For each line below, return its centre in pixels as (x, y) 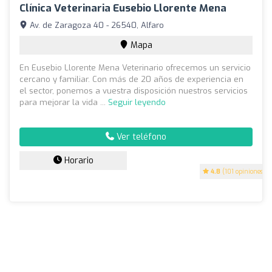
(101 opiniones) (243, 171)
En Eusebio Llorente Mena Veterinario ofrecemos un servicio (135, 67)
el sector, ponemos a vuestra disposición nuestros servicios (134, 90)
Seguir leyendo (137, 102)
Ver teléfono (140, 137)
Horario (77, 160)
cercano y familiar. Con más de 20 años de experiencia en (131, 79)
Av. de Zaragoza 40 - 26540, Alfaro (96, 25)
